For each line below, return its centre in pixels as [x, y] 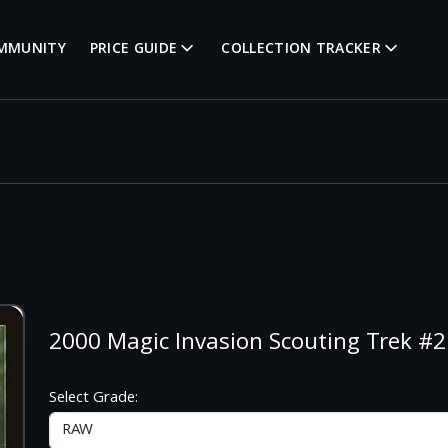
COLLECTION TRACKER [301, 50]
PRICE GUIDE [133, 50]
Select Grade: [94, 399]
